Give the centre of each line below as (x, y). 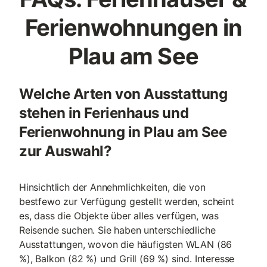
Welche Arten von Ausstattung (123, 94)
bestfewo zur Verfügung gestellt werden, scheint (127, 201)
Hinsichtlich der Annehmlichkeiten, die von (112, 187)
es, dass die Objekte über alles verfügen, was (119, 216)
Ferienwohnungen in (133, 27)
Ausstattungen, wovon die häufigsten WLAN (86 (126, 244)
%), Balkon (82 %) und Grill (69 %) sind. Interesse (127, 259)
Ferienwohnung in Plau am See (123, 132)
